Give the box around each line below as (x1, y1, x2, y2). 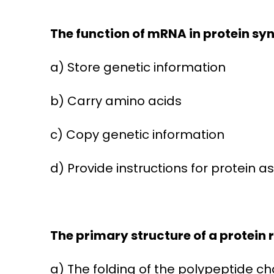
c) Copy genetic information (50, 126, 224, 144)
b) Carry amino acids (50, 92, 182, 110)
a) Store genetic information (50, 59, 226, 76)
